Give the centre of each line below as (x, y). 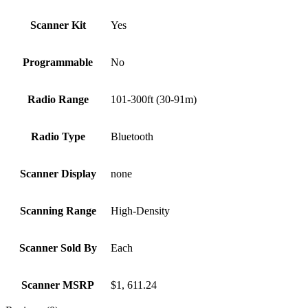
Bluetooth (132, 137)
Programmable (58, 63)
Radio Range (58, 100)
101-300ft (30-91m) (154, 100)
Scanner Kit (58, 25)
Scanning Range (58, 211)
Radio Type (58, 137)
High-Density (140, 211)
